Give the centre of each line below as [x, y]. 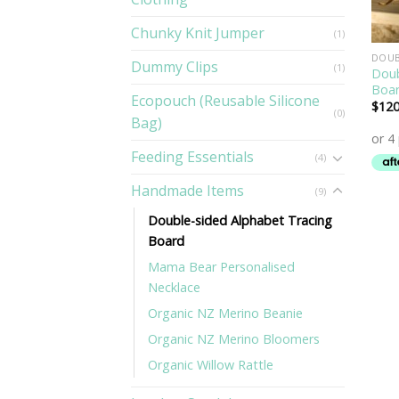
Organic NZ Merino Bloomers [234, 339]
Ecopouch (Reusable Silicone [225, 101]
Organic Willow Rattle [211, 365]
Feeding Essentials [192, 157]
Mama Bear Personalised [221, 267]
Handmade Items [187, 191]
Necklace [174, 288]
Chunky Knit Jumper [198, 33]
